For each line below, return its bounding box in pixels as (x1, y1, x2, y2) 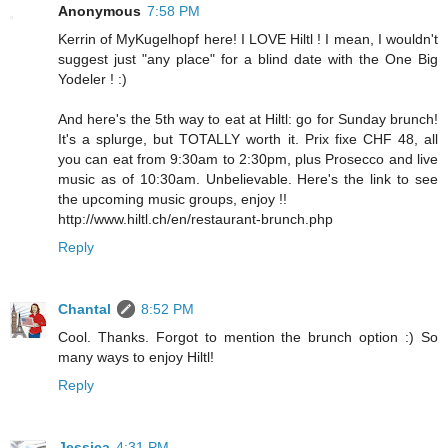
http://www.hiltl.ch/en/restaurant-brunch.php (58, 211, 333, 228)
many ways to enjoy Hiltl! (58, 349, 214, 366)
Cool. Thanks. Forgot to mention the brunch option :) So (58, 329, 438, 346)
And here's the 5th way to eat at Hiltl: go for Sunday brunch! (58, 111, 438, 128)
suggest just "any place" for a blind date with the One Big (58, 51, 438, 68)
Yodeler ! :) (58, 71, 127, 88)
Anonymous (58, 3, 141, 20)
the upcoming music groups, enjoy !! (58, 191, 287, 208)
